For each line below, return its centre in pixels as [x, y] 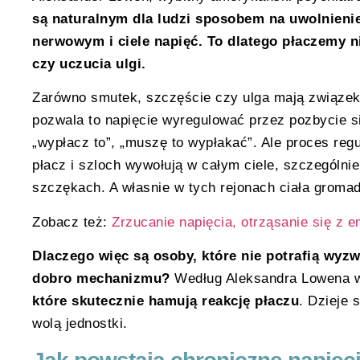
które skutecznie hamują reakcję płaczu [166, 301]
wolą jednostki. [80, 324]
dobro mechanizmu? [101, 279]
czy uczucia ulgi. [89, 63]
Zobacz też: [72, 222]
